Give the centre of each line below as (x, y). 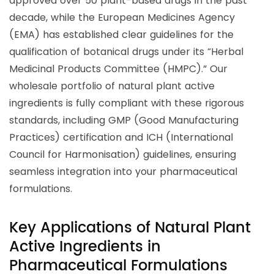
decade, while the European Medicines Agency (122, 18)
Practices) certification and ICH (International (121, 138)
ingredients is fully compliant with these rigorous (127, 103)
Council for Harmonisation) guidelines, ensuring (123, 155)
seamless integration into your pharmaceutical (123, 172)
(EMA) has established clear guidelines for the (121, 35)
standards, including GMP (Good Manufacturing (124, 120)
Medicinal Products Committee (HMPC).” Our (118, 69)
